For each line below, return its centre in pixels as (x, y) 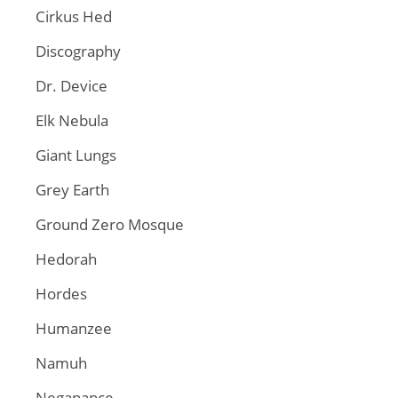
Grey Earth (72, 190)
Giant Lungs (76, 155)
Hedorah (66, 259)
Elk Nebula (72, 120)
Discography (78, 51)
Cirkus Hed (74, 16)
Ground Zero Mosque (110, 224)
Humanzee (74, 328)
